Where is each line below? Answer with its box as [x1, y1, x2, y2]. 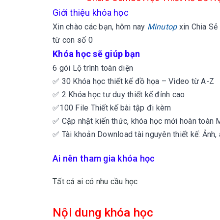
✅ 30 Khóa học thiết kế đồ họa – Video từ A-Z [53, 77, 214, 86]
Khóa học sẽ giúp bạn [53, 49, 140, 59]
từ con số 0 [53, 35, 93, 45]
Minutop [147, 22, 179, 31]
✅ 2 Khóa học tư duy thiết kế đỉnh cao [53, 90, 185, 99]
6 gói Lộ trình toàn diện [53, 63, 133, 73]
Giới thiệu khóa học [53, 7, 143, 18]
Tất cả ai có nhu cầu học [53, 177, 138, 186]
